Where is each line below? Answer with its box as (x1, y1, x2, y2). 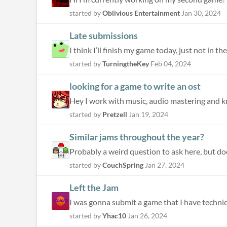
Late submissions (69, 30, 138, 41)
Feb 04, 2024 (150, 59, 191, 68)
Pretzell (102, 110, 127, 119)
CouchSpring (102, 161, 143, 169)
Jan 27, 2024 (145, 161, 184, 169)
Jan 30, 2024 (181, 9, 221, 17)
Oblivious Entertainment (102, 9, 180, 17)
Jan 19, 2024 (129, 110, 168, 119)
